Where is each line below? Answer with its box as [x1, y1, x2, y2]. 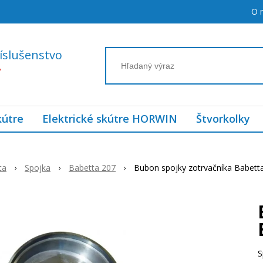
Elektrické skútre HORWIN [42, 112, 177, 126]
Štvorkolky [196, 112, 250, 126]
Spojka [25, 162, 50, 173]
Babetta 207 [69, 162, 116, 173]
